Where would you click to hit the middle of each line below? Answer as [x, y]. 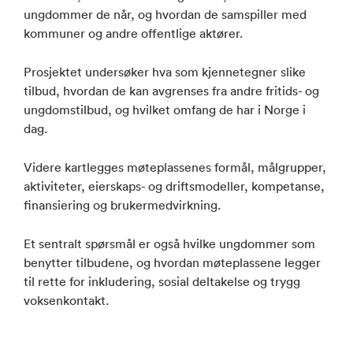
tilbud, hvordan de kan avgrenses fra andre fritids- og [171, 90]
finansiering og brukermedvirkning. [122, 204]
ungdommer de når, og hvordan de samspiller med [165, 14]
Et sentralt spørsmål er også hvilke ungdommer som [169, 243]
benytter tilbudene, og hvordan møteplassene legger [172, 262]
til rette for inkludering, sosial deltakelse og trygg [162, 281]
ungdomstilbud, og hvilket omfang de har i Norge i [165, 109]
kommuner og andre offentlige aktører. [133, 33]
